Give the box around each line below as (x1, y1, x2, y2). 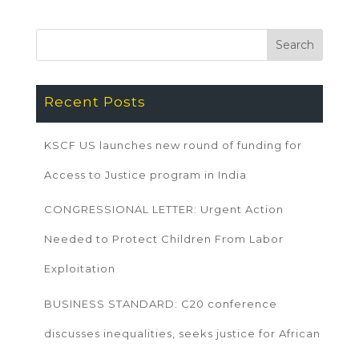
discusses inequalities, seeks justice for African (43, 326, 321, 340)
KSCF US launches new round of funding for (43, 138, 302, 151)
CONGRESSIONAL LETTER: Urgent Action (43, 203, 284, 216)
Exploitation (43, 262, 115, 276)
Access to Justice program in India (43, 167, 247, 181)
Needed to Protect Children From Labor (43, 232, 284, 246)
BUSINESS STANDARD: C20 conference (43, 296, 277, 310)
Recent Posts (43, 93, 146, 110)
